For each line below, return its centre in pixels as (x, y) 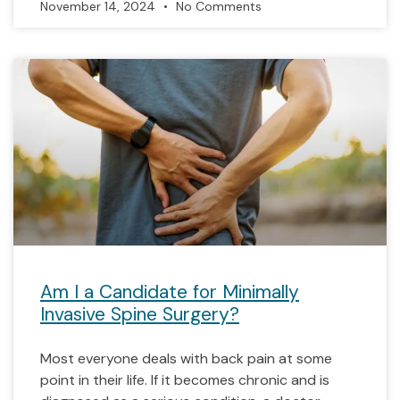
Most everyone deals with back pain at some (186, 358)
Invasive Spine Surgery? (140, 314)
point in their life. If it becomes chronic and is (185, 380)
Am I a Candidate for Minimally (170, 292)
